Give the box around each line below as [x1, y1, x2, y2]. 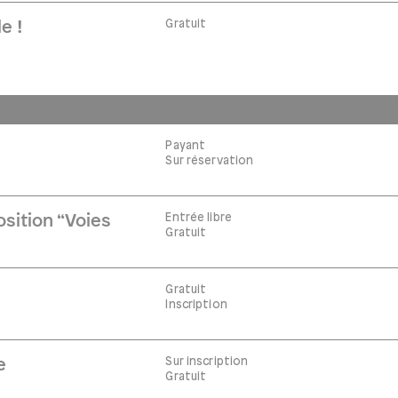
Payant [165, 139, 206, 152]
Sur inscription [165, 355, 249, 368]
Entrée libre [165, 211, 233, 224]
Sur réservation [165, 155, 254, 167]
